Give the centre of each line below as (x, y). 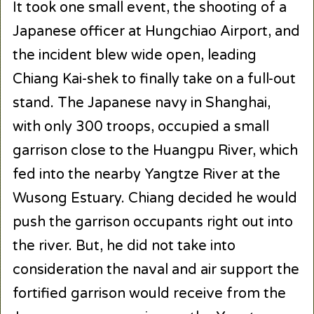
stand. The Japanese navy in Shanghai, (141, 103)
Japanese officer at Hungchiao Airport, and (156, 32)
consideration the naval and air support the (156, 270)
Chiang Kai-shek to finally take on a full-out (154, 80)
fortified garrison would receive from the (149, 294)
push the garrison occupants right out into (152, 223)
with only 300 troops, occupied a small (141, 127)
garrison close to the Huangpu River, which (155, 151)
